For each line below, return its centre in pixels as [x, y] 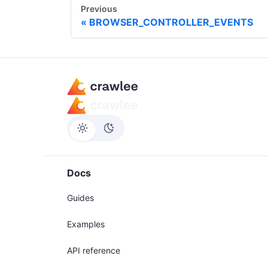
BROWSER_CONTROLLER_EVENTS [171, 22]
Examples [86, 224]
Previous [99, 8]
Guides [80, 198]
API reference [94, 251]
